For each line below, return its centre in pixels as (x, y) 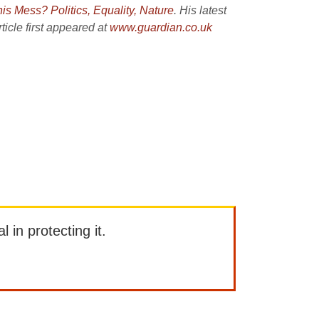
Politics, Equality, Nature (112, 10)
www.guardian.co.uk (161, 27)
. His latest (200, 10)
